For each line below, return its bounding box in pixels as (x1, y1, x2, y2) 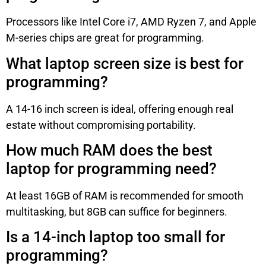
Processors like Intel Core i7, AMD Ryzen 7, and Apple (6, 15, 256, 28)
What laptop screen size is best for (6, 54, 243, 72)
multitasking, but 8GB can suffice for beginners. (6, 205, 227, 218)
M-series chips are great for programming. (6, 31, 204, 45)
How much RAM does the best (6, 141, 213, 159)
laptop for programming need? (6, 159, 217, 178)
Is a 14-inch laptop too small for (6, 228, 225, 246)
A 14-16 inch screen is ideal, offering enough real (6, 102, 233, 115)
